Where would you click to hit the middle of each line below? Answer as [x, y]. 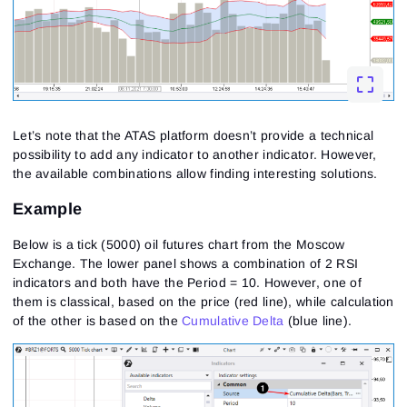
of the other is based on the [98, 321]
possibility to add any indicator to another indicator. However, [195, 155]
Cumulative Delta [233, 321]
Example [48, 209]
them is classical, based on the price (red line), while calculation [203, 302]
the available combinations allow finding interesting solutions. [195, 174]
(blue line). [318, 321]
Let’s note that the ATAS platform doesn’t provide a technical [194, 136]
